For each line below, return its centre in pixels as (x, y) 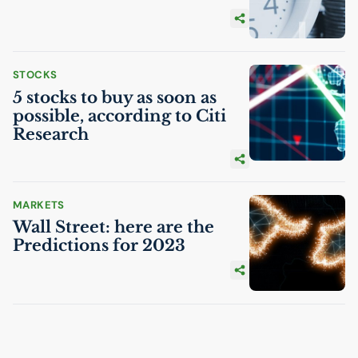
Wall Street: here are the (113, 227)
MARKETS (39, 205)
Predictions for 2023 (99, 245)
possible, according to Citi (119, 115)
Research (51, 134)
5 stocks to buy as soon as (115, 97)
